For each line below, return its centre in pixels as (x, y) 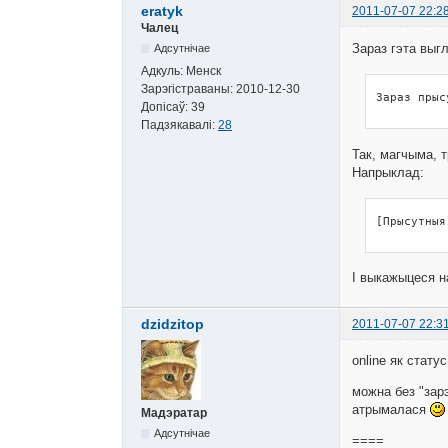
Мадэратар (174, 412)
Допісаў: (166, 107)
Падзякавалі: (179, 125)
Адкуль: (163, 71)
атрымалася (391, 410)
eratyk (162, 11)
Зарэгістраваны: (188, 89)
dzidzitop (172, 323)
